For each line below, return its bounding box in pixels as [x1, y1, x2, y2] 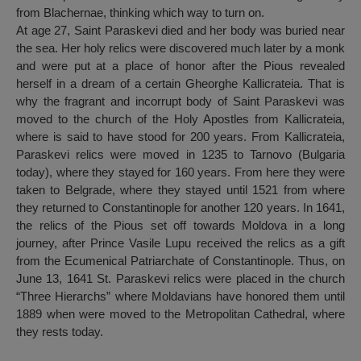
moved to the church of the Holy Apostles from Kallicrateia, [16, 112, 345, 127]
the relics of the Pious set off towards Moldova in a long [16, 218, 345, 233]
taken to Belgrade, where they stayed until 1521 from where [16, 183, 345, 197]
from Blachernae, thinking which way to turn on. [16, 6, 264, 20]
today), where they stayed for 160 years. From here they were [16, 165, 345, 180]
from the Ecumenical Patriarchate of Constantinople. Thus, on [16, 254, 345, 268]
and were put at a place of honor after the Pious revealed [16, 59, 345, 73]
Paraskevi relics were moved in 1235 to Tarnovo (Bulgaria [16, 147, 345, 162]
